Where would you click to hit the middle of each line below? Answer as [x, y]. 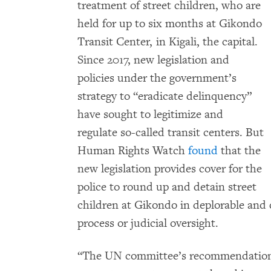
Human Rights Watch [133, 151]
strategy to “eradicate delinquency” [165, 96]
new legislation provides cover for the [170, 169]
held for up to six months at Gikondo [170, 24]
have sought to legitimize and [150, 114]
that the [239, 151]
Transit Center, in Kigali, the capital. [168, 42]
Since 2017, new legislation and [153, 60]
